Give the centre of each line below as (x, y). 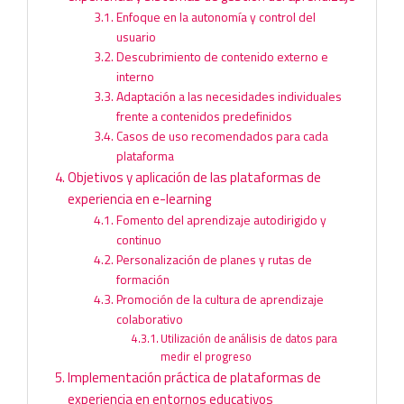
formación (143, 279)
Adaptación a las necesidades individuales (230, 96)
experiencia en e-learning (139, 198)
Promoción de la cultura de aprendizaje (220, 298)
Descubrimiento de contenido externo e (223, 56)
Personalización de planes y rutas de (215, 259)
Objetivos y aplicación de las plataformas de (194, 177)
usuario (137, 36)
